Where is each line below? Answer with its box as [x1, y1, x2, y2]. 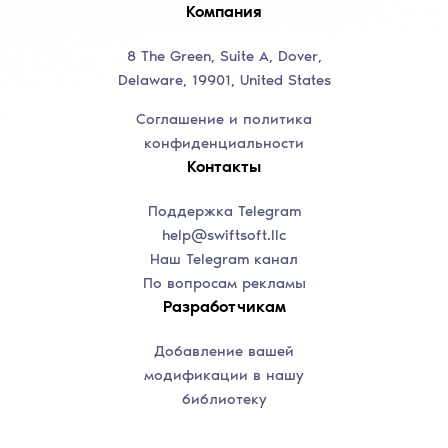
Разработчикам [162, 297, 286, 317]
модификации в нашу [144, 366, 304, 385]
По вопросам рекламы [142, 274, 306, 293]
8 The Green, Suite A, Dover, [126, 47, 322, 66]
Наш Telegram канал [150, 250, 298, 269]
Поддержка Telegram [147, 202, 301, 221]
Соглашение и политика [136, 110, 312, 129]
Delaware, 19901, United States [117, 71, 331, 90]
